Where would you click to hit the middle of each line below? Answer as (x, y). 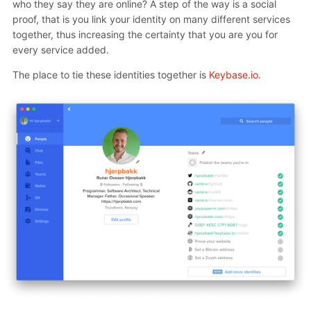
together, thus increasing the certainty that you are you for (145, 34)
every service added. (61, 49)
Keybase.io (234, 74)
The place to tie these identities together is (111, 74)
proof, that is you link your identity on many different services (151, 19)
